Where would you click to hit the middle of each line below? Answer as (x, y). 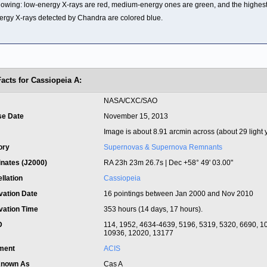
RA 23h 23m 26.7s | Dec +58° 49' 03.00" (168, 163)
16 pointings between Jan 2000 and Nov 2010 (178, 194)
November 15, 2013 (136, 116)
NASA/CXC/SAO (131, 101)
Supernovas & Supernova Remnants (163, 147)
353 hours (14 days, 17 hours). (153, 209)
